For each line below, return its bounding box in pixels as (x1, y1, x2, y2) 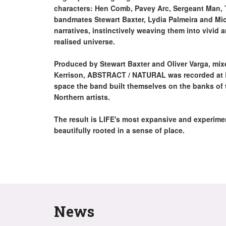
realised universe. (54, 36, 115, 46)
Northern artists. (54, 92, 110, 102)
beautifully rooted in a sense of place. (54, 125, 185, 135)
